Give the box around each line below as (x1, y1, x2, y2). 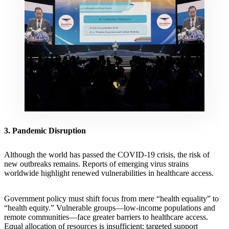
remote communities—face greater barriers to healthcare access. (4, 213, 208, 222)
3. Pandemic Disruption (4, 126, 86, 135)
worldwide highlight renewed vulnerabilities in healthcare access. (4, 169, 216, 178)
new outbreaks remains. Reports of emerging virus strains (4, 159, 189, 169)
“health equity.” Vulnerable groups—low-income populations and (4, 203, 215, 213)
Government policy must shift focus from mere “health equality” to (4, 194, 219, 203)
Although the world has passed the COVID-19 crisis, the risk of (4, 150, 210, 159)
